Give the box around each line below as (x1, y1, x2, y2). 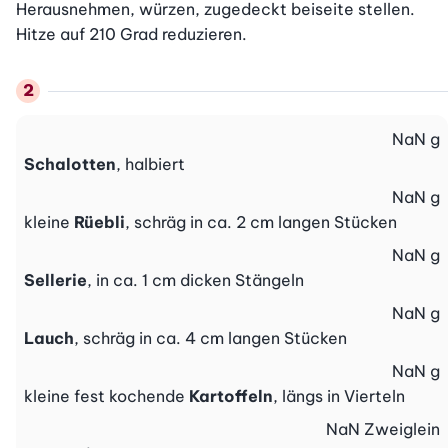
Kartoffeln (189, 386, 273, 407)
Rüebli (74, 212, 125, 233)
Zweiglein (363, 419, 440, 440)
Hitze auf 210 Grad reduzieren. (16, 24, 247, 45)
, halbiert (116, 154, 185, 175)
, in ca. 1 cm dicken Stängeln (87, 270, 304, 291)
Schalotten (24, 154, 116, 175)
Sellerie (24, 270, 87, 291)
